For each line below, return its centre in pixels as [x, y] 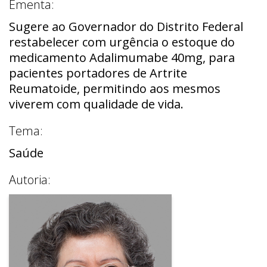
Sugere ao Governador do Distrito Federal [126, 26]
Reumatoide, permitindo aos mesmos [115, 88]
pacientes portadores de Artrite [98, 73]
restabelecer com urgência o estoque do [122, 42]
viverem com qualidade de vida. [96, 104]
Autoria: [30, 179]
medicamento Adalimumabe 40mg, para [122, 57]
